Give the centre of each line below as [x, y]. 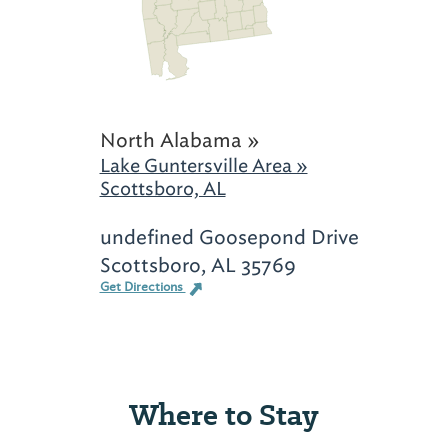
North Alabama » [179, 140]
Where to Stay [224, 415]
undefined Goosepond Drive [229, 237]
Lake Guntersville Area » [203, 166]
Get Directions [142, 287]
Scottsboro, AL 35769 [197, 265]
